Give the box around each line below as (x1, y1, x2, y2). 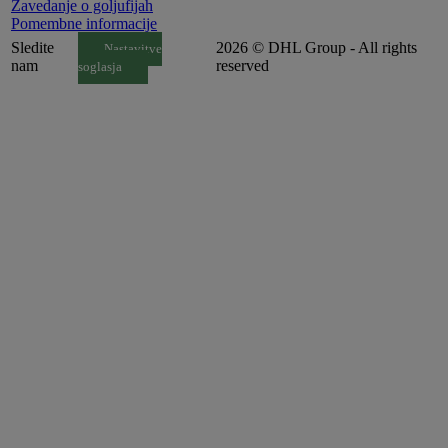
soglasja (78, 59, 122, 74)
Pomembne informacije (11, 14, 157, 32)
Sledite (11, 38, 54, 56)
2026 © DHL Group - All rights (216, 38, 417, 56)
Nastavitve (103, 41, 162, 56)
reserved (216, 56, 269, 74)
